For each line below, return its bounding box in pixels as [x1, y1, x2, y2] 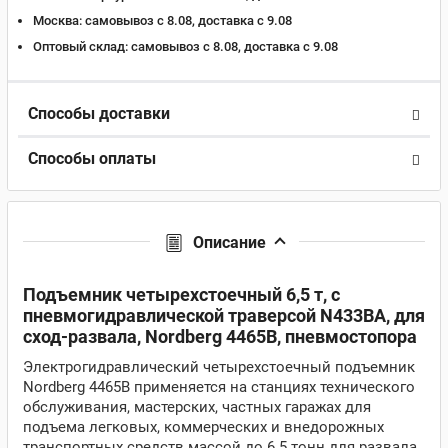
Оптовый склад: [33, 39, 128, 54]
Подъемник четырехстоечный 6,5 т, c [23, 284, 340, 305]
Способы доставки [28, 104, 170, 123]
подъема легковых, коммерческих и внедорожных [23, 418, 384, 436]
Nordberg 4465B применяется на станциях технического [23, 378, 415, 396]
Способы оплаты [28, 149, 156, 168]
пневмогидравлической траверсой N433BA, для [23, 305, 425, 326]
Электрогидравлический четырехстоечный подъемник [23, 358, 415, 376]
